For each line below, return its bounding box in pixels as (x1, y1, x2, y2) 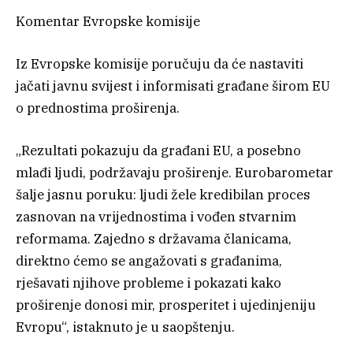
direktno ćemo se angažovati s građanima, (16, 251, 282, 269)
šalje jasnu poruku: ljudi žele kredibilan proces (16, 185, 310, 203)
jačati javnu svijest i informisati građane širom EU (16, 76, 330, 95)
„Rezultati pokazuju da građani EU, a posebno (16, 141, 301, 159)
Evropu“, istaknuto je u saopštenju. (16, 318, 235, 336)
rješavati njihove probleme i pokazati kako (16, 273, 281, 292)
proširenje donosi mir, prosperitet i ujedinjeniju (16, 295, 316, 314)
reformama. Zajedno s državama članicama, (16, 229, 292, 247)
